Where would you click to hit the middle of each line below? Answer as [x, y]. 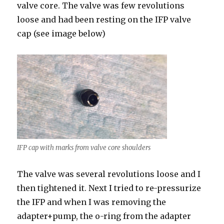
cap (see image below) [61, 33]
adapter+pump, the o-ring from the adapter [104, 216]
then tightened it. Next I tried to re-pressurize [109, 188]
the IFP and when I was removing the [92, 202]
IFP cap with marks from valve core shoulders [84, 148]
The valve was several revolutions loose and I [109, 174]
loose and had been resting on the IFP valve [104, 19]
